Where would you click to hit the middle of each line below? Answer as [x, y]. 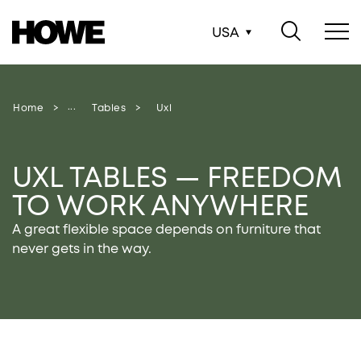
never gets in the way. [82, 249]
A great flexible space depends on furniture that [166, 229]
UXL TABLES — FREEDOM [177, 177]
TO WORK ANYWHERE [160, 205]
